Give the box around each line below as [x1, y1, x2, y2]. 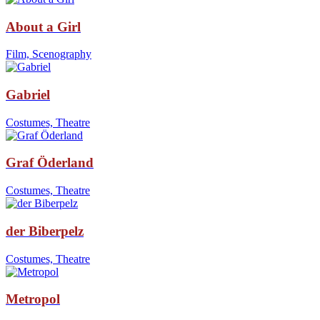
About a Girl [6, 19, 81, 34]
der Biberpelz [6, 223, 84, 239]
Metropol [6, 291, 60, 307]
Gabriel [6, 86, 50, 102]
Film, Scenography [6, 48, 91, 61]
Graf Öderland [6, 155, 94, 171]
